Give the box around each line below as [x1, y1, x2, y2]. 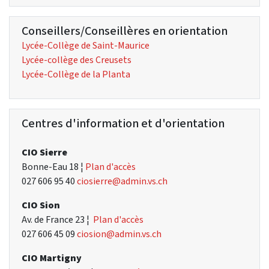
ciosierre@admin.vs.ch [77, 174, 168, 187]
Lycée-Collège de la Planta [22, 68, 130, 81]
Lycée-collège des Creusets [22, 53, 131, 67]
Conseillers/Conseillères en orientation [22, 23, 228, 40]
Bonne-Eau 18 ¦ [22, 160, 85, 173]
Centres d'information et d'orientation [22, 115, 225, 131]
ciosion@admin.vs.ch [77, 227, 162, 240]
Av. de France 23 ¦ [22, 213, 93, 226]
